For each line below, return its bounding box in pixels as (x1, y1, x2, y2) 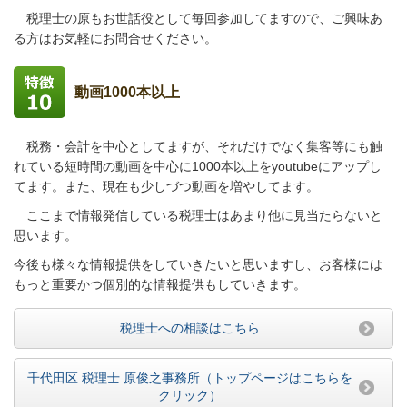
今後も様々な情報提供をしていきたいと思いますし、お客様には (14, 257, 382, 272)
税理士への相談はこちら (120, 321, 260, 335)
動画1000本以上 (74, 84, 180, 100)
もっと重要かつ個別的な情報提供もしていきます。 (14, 277, 306, 292)
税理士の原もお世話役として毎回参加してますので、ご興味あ (14, 11, 382, 25)
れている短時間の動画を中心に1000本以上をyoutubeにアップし (14, 159, 382, 174)
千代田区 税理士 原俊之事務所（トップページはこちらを (27, 371, 352, 385)
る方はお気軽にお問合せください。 (14, 31, 217, 45)
